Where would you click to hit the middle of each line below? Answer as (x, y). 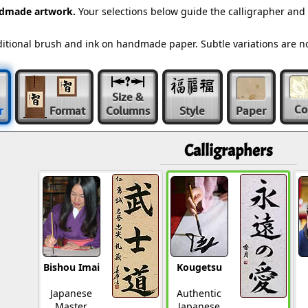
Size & (128, 97)
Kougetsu (199, 267)
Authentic (199, 293)
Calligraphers (228, 151)
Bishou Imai (71, 267)
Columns (128, 111)
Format (67, 111)
